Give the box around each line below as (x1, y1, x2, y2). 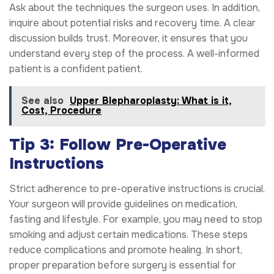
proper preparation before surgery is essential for (9, 258, 236, 272)
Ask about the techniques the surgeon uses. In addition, (9, 1, 260, 15)
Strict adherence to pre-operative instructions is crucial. (9, 182, 265, 195)
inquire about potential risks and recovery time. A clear (9, 17, 256, 30)
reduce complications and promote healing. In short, (9, 243, 242, 256)
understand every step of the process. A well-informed (9, 47, 259, 61)
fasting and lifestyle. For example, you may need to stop (9, 212, 262, 226)
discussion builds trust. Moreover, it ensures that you (9, 32, 248, 45)
